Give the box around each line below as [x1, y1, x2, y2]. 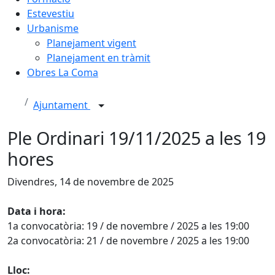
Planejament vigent [47, 36, 136, 50]
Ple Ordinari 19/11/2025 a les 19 [7, 125, 266, 150]
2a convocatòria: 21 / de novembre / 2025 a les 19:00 [7, 233, 249, 247]
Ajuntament [33, 98, 90, 112]
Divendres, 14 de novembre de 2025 [7, 174, 174, 188]
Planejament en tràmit [47, 50, 150, 64]
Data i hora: [7, 204, 66, 218]
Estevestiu [27, 6, 74, 20]
